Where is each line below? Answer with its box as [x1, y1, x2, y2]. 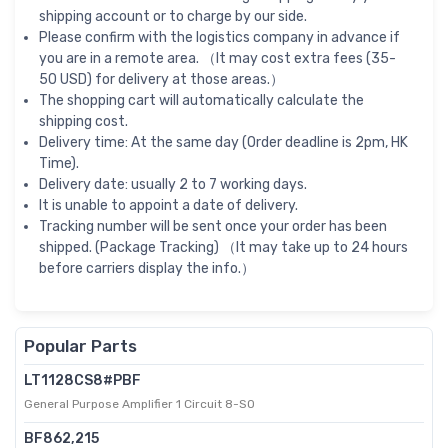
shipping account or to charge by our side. [39, 8, 307, 26]
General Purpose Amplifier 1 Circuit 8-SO [24, 397, 255, 412]
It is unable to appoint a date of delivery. [39, 197, 298, 215]
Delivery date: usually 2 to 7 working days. [39, 176, 307, 194]
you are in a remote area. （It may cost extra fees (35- [39, 50, 396, 68]
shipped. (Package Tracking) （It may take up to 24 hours [39, 239, 408, 257]
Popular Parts [24, 336, 137, 357]
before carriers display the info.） [39, 260, 255, 278]
